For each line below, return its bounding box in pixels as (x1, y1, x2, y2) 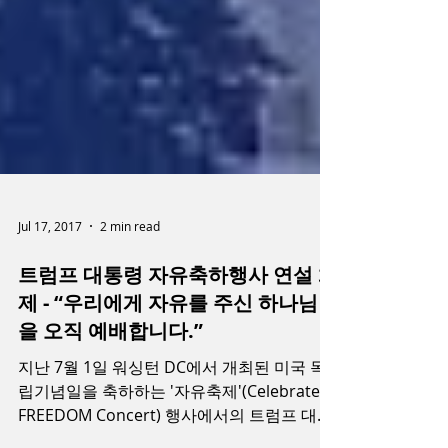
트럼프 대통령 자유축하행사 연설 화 (18, 315, 338, 343)
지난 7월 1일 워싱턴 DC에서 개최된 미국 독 (18, 410, 326, 433)
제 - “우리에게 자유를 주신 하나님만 (18, 343, 338, 371)
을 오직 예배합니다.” (18, 371, 203, 399)
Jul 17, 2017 (18, 272, 82, 289)
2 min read (100, 272, 160, 289)
